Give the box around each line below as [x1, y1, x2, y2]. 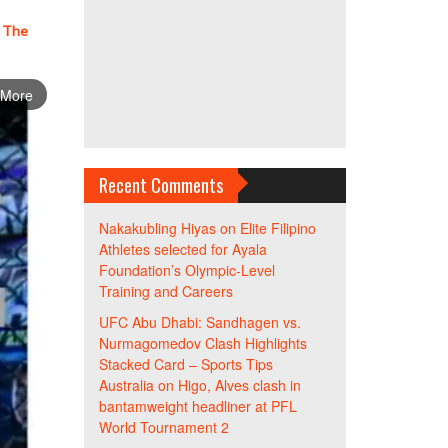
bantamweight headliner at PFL [98, 396, 297, 416]
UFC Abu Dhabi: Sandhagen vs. [98, 312, 301, 332]
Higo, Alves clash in [177, 375, 301, 395]
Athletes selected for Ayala [98, 239, 267, 259]
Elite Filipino [239, 218, 316, 238]
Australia [98, 375, 154, 395]
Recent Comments [98, 172, 223, 198]
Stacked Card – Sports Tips [98, 354, 273, 374]
